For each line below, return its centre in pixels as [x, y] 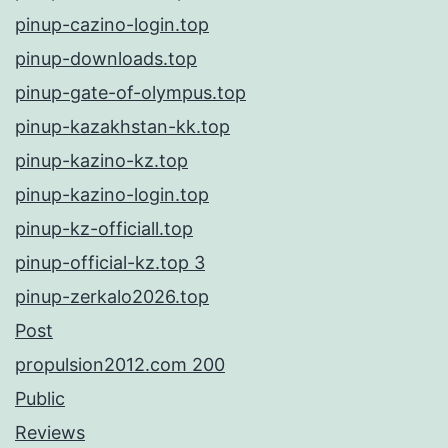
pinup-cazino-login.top [112, 25]
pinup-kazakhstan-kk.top [122, 127]
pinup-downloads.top [106, 59]
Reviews [50, 433]
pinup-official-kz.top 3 [110, 263]
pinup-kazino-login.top [112, 195]
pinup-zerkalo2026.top [112, 297]
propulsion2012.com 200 [120, 365]
